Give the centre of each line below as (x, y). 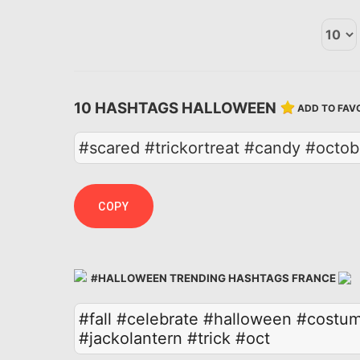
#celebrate (157, 319)
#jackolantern (131, 338)
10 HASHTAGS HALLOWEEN (177, 108)
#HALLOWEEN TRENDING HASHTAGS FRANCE (213, 278)
